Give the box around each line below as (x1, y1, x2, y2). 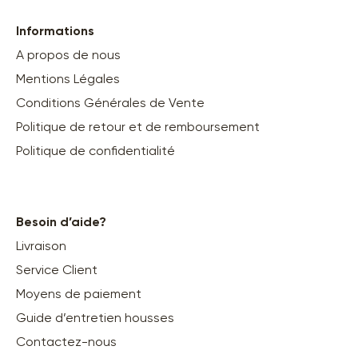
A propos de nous (16, 49, 121, 62)
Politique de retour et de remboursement (16, 121, 260, 134)
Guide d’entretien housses (16, 312, 174, 326)
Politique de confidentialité (16, 145, 175, 158)
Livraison (16, 241, 66, 254)
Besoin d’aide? (16, 217, 106, 230)
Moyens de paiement (16, 288, 141, 302)
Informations (16, 25, 94, 38)
